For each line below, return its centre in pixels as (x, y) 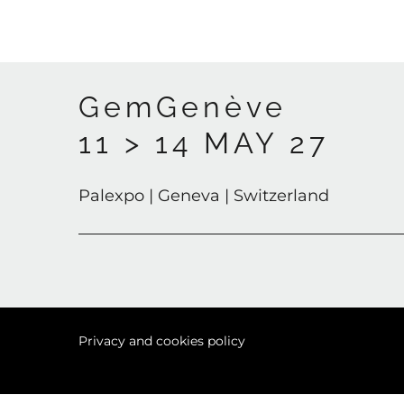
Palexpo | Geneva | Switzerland (204, 195)
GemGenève (183, 106)
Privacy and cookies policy (162, 341)
